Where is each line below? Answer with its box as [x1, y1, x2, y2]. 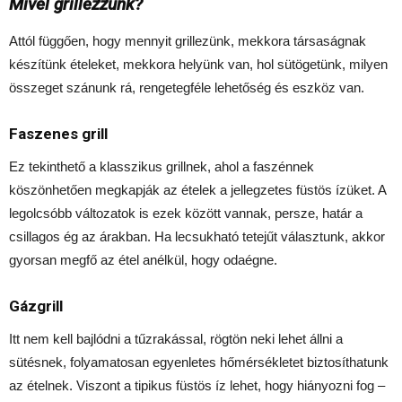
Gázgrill [9, 297, 63, 316]
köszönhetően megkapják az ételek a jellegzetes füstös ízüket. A [9, 182, 386, 198]
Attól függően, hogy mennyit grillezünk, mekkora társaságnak [9, 33, 366, 49]
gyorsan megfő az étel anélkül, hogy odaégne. [9, 252, 277, 268]
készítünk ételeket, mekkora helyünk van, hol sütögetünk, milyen [9, 57, 388, 73]
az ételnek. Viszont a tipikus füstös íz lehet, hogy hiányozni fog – [9, 378, 385, 394]
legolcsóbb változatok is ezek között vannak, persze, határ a [9, 205, 363, 222]
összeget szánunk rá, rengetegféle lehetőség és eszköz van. [9, 80, 364, 96]
